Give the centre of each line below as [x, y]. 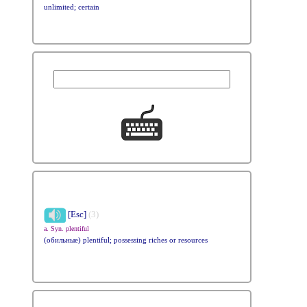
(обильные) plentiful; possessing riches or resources [126, 240]
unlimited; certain [72, 7]
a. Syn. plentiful [66, 229]
